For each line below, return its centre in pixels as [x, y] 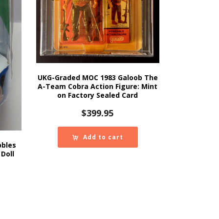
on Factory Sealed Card [98, 95]
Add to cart [103, 137]
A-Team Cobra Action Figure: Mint [98, 86]
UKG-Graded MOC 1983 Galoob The [98, 77]
